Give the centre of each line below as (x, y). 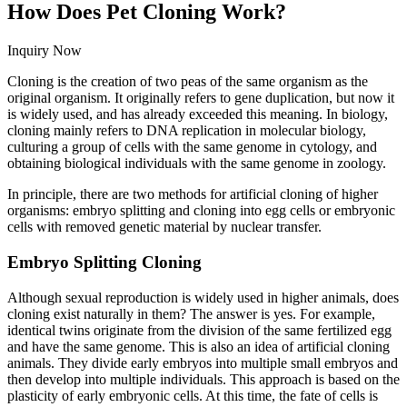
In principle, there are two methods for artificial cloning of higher (193, 194)
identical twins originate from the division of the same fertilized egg (199, 330)
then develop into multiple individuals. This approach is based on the (203, 379)
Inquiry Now (45, 51)
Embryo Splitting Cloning (104, 262)
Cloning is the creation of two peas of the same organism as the (188, 82)
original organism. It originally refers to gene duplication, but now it (201, 98)
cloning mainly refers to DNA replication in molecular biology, (187, 131)
